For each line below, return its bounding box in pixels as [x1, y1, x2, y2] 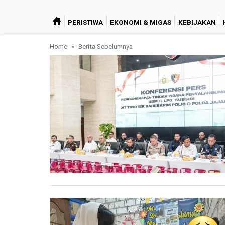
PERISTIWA [68, 18, 103, 26]
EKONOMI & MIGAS [109, 18, 171, 26]
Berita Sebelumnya [78, 42, 133, 50]
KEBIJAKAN [178, 18, 216, 26]
